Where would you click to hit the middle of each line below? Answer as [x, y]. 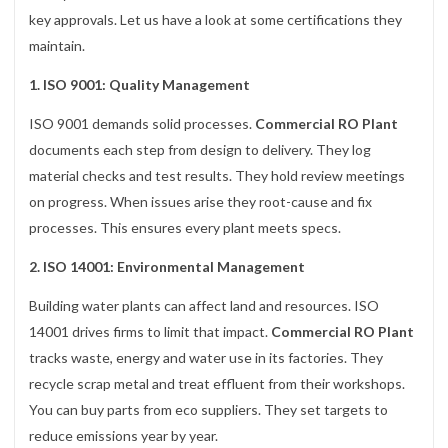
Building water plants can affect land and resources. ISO [204, 306]
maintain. [57, 45]
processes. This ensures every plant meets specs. [185, 227]
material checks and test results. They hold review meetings [217, 175]
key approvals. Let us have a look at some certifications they [215, 19]
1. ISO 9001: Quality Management [139, 84]
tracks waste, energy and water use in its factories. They [206, 358]
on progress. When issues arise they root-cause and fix [200, 201]
